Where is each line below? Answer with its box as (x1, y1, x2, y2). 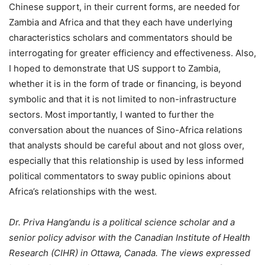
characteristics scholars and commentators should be (9, 32, 232, 44)
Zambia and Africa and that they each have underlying (9, 17, 232, 28)
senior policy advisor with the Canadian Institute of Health (9, 232, 250, 244)
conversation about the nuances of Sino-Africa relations (9, 124, 243, 136)
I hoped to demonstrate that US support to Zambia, (9, 63, 221, 75)
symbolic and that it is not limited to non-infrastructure (9, 93, 237, 105)
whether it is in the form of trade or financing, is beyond (9, 78, 241, 90)
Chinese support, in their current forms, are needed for (9, 1, 240, 13)
